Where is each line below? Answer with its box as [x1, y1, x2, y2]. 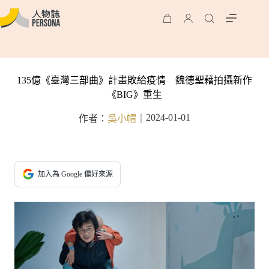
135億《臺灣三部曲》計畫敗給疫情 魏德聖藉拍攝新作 [17, 75, 252, 85]
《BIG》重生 [107, 89, 162, 100]
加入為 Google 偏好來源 [38, 170, 113, 178]
